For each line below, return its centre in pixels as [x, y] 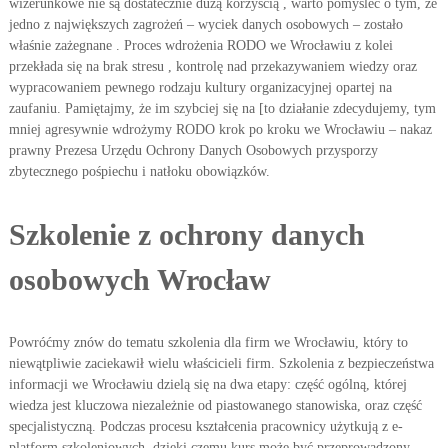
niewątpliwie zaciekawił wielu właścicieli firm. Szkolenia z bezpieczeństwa [221, 363]
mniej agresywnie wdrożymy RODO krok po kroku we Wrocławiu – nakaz [220, 129]
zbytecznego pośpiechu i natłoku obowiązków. [139, 171]
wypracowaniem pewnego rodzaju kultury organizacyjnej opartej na [200, 87]
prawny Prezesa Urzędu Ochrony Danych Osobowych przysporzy [193, 150]
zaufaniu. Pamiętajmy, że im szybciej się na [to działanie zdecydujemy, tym [222, 108]
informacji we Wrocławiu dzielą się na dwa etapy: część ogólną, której [207, 384]
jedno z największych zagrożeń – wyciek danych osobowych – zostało [205, 24]
